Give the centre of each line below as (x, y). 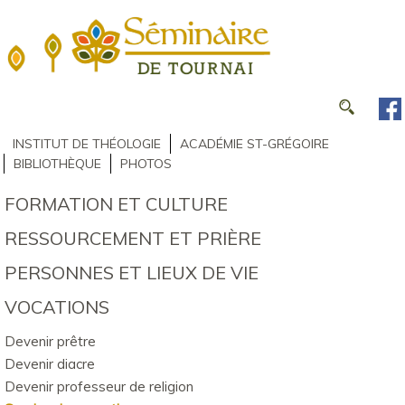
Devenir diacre (50, 363)
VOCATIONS (57, 306)
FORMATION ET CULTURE (116, 203)
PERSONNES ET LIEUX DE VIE (132, 272)
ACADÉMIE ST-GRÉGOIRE (254, 143)
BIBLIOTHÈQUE (57, 163)
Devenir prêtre (50, 341)
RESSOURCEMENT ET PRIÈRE (133, 238)
